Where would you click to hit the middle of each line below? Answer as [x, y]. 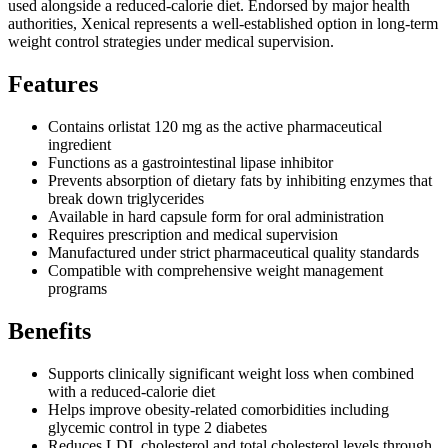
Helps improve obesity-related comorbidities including [218, 409]
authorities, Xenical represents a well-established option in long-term [223, 23]
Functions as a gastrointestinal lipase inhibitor [190, 162]
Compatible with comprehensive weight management [215, 270]
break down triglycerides [126, 198]
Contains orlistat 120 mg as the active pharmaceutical [215, 126]
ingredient [79, 144]
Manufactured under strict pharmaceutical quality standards [233, 252]
